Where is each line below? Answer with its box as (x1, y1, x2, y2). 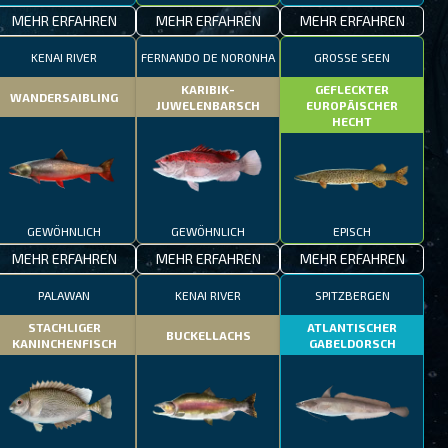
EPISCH (333, 224, 371, 238)
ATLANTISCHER (307, 320, 397, 334)
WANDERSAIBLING (10, 90, 118, 104)
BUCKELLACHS (165, 328, 251, 342)
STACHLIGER (27, 320, 101, 334)
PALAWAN (38, 288, 90, 302)
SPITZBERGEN (314, 288, 390, 302)
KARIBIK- (181, 82, 235, 96)
